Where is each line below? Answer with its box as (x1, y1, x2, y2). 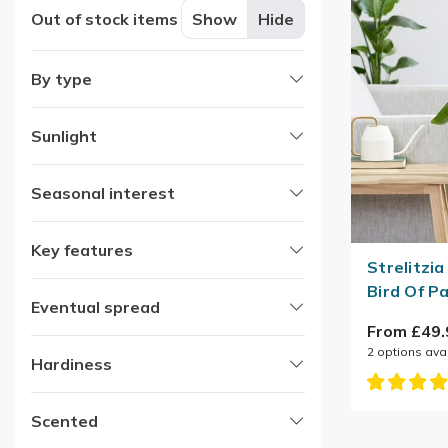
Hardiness (31, 353, 112, 374)
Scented (31, 410, 98, 431)
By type (31, 68, 92, 89)
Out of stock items (31, 8, 178, 29)
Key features (31, 239, 133, 260)
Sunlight (31, 125, 97, 146)
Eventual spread (31, 296, 160, 317)
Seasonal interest (31, 182, 175, 203)
